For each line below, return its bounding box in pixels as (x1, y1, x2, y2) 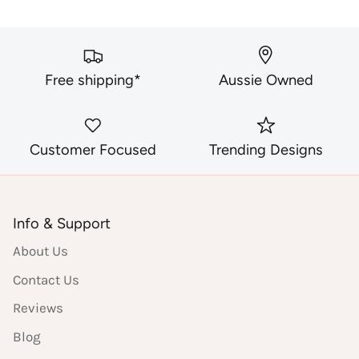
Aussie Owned (219, 71, 313, 90)
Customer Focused (30, 141, 156, 159)
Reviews (13, 300, 63, 317)
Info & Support (13, 215, 111, 233)
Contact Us (13, 271, 79, 288)
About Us (13, 243, 68, 260)
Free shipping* (45, 71, 141, 90)
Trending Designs (209, 141, 323, 159)
